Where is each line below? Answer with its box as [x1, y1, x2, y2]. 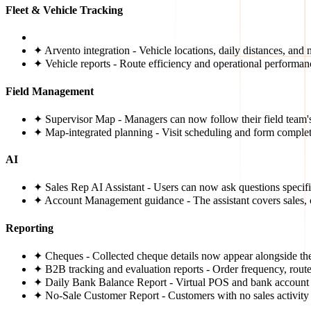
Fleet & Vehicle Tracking [6, 4, 123, 17]
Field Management [6, 85, 94, 97]
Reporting [6, 221, 53, 234]
